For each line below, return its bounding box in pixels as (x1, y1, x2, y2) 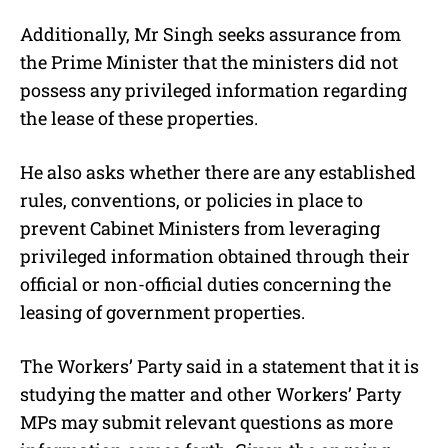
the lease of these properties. (20, 105, 258, 130)
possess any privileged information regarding (20, 77, 407, 102)
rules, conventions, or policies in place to (20, 187, 363, 212)
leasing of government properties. (20, 299, 305, 324)
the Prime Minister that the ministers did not (20, 49, 398, 74)
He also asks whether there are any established (20, 159, 416, 184)
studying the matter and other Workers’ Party (20, 381, 401, 406)
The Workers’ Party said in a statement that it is (20, 353, 419, 378)
